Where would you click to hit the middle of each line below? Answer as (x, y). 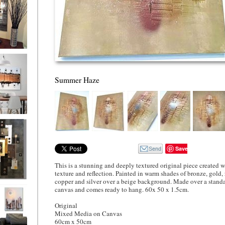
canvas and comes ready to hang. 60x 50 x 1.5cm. (122, 189)
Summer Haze (77, 80)
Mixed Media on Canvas (88, 213)
